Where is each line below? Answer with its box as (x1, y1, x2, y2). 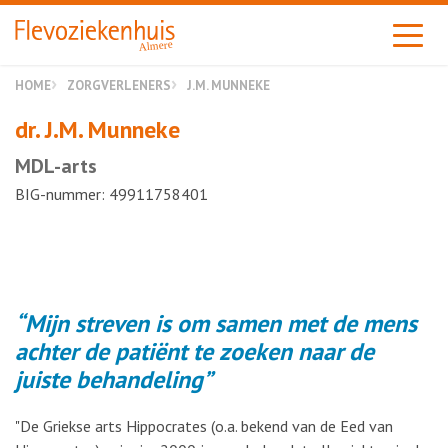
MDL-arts (15, 153, 97, 179)
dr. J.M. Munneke (15, 114, 180, 145)
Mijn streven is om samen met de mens (25, 308, 417, 339)
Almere (138, 37, 174, 53)
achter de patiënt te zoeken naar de (15, 336, 374, 367)
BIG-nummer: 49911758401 (15, 184, 208, 204)
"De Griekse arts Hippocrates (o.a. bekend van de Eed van (15, 416, 393, 436)
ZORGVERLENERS (67, 76, 171, 94)
